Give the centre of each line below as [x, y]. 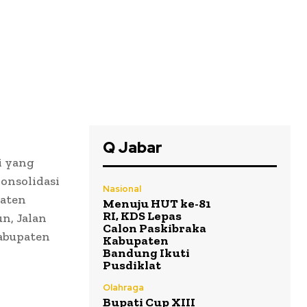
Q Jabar [133, 148]
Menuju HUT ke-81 [157, 204]
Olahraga [123, 288]
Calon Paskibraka [155, 229]
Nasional [122, 189]
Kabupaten [136, 241]
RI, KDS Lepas [142, 216]
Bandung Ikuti [146, 253]
